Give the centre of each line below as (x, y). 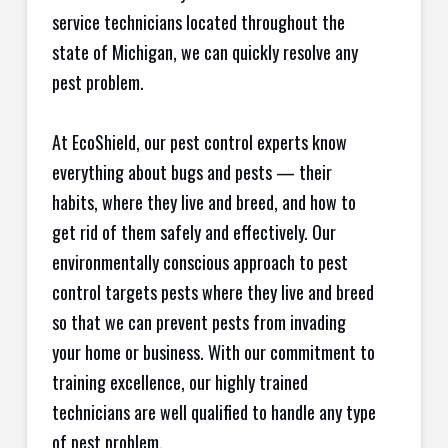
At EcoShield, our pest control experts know (199, 142)
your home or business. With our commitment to (213, 352)
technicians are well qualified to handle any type (213, 412)
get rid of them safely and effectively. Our (193, 232)
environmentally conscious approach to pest (199, 262)
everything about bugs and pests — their (191, 172)
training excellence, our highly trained (179, 382)
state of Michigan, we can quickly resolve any (204, 52)
